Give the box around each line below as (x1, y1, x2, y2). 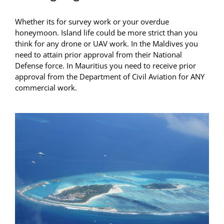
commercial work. (15, 82, 77, 93)
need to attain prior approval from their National (15, 49, 182, 60)
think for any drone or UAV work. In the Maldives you (15, 38, 198, 49)
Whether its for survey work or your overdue (15, 16, 169, 27)
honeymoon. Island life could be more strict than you (15, 27, 197, 38)
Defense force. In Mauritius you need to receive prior (15, 60, 196, 71)
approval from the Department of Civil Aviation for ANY (15, 71, 204, 82)
